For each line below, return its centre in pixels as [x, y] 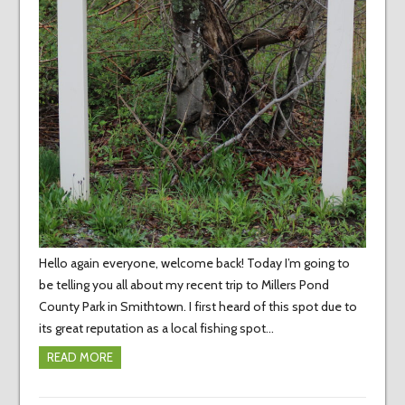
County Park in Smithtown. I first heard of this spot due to [198, 307]
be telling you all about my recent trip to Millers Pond [184, 285]
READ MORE [80, 358]
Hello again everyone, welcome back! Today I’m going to [194, 264]
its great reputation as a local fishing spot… [156, 329]
